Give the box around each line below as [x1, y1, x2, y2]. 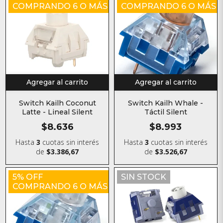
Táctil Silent [144, 108, 187, 117]
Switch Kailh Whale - [128, 99, 204, 108]
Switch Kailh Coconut [18, 98, 96, 108]
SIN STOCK [121, 172, 166, 182]
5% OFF [12, 172, 43, 182]
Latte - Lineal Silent [22, 107, 93, 116]
